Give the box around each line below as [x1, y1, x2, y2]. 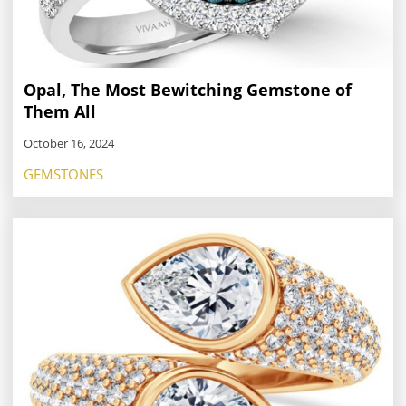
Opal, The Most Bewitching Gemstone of [24, 78, 352, 101]
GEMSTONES [24, 164, 103, 183]
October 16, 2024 [24, 134, 114, 151]
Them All [24, 100, 96, 122]
